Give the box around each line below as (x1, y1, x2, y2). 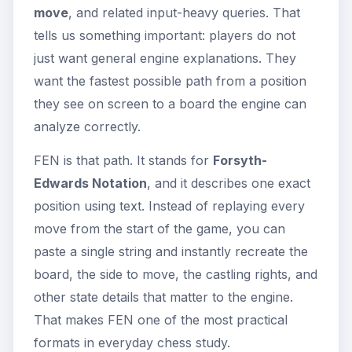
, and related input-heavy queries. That (68, 4, 300, 20)
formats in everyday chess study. (34, 334, 230, 350)
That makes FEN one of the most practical (34, 311, 288, 328)
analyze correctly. (34, 118, 141, 134)
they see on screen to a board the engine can (34, 95, 306, 112)
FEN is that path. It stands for (34, 152, 213, 168)
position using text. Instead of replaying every (34, 197, 305, 214)
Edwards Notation (34, 174, 147, 191)
